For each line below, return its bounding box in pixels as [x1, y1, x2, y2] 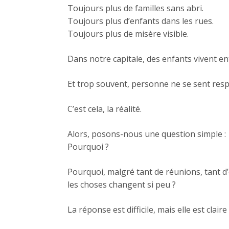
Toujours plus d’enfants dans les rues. [67, 15, 214, 27]
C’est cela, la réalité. [67, 103, 142, 115]
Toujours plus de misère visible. [67, 28, 189, 40]
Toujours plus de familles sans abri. [67, 3, 203, 14]
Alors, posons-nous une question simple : [67, 128, 226, 140]
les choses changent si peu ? [67, 179, 176, 191]
